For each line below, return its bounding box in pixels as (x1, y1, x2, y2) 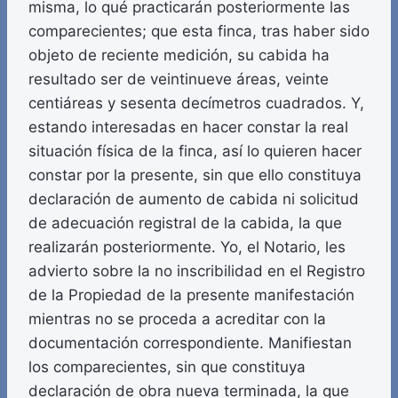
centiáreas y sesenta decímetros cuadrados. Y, (28, 94, 364, 113)
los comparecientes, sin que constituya (28, 358, 306, 377)
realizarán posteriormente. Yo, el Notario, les (28, 238, 346, 257)
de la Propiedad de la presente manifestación (28, 286, 354, 305)
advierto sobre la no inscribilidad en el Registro (28, 262, 365, 281)
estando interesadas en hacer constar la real (28, 118, 348, 137)
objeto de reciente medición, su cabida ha (28, 46, 330, 65)
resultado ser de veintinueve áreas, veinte (28, 70, 329, 89)
